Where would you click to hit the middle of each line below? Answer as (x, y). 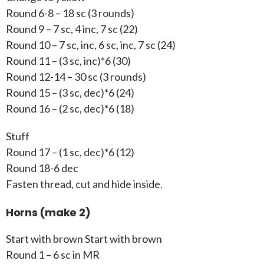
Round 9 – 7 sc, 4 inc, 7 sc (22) (72, 29)
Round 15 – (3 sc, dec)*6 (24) (70, 93)
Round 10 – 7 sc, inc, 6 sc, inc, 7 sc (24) (91, 45)
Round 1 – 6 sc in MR (53, 255)
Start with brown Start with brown (84, 239)
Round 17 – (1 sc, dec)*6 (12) (70, 152)
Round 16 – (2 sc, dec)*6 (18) (70, 109)
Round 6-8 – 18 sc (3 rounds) (70, 13)
